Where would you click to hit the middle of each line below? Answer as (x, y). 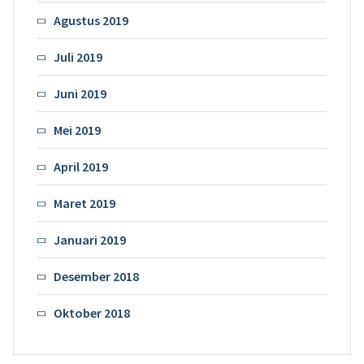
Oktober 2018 (91, 312)
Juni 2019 (80, 93)
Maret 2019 (84, 203)
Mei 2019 (77, 130)
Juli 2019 (78, 56)
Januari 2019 (89, 239)
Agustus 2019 (91, 20)
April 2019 (80, 166)
